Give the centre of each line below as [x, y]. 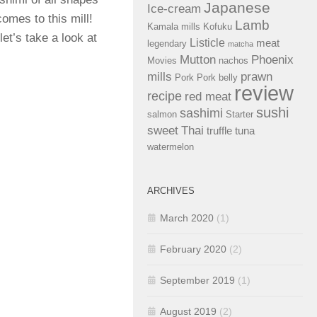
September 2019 [197, 280]
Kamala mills [174, 27]
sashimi [201, 113]
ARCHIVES [171, 191]
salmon [162, 114]
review [264, 93]
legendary [167, 44]
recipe [165, 96]
